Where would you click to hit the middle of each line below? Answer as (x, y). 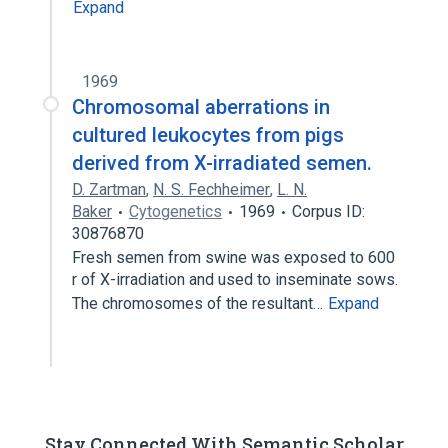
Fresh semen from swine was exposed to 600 (233, 257)
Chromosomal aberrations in (201, 107)
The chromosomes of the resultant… (199, 303)
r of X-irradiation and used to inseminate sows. (235, 279)
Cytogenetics (175, 211)
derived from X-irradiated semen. (222, 163)
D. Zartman (109, 189)
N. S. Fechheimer (211, 189)
